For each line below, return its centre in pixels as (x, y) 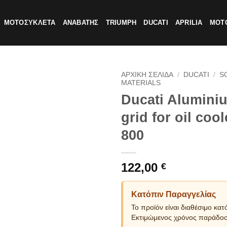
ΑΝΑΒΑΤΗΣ (81, 23)
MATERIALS (141, 83)
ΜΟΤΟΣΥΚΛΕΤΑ (30, 23)
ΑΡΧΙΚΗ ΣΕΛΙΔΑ (147, 75)
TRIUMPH (121, 23)
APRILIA (189, 23)
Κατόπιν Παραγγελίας (174, 194)
